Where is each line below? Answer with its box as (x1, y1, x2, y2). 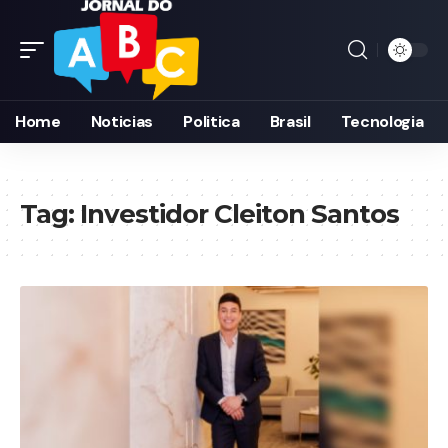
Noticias (90, 110, 154, 132)
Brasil (269, 110, 311, 132)
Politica (183, 110, 240, 132)
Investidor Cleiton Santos (80, 197, 399, 230)
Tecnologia (340, 110, 424, 132)
